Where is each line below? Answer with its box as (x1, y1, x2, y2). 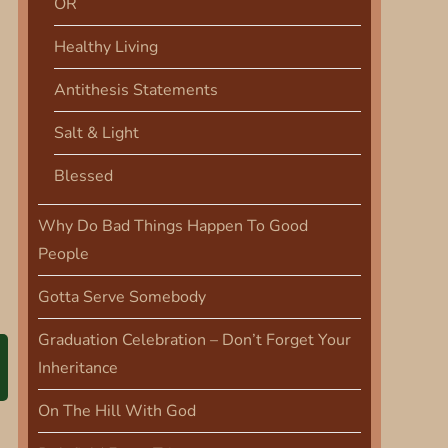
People (37, 243, 89, 265)
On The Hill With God (37, 400, 196, 422)
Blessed (53, 165, 113, 187)
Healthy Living (53, 36, 158, 58)
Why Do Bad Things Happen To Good (37, 215, 308, 237)
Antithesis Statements (53, 79, 218, 101)
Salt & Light (53, 122, 139, 144)
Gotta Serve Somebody (37, 286, 206, 308)
